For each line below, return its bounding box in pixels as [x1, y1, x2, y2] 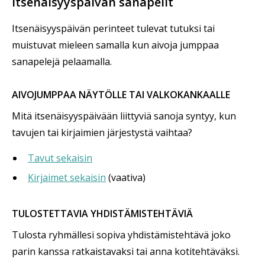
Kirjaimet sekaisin [28, 171, 106, 185]
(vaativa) [106, 171, 146, 185]
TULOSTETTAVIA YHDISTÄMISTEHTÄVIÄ [12, 207, 193, 221]
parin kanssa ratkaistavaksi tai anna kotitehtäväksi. [12, 245, 240, 258]
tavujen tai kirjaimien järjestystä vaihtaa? [12, 126, 192, 140]
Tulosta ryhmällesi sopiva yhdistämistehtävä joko [12, 228, 231, 242]
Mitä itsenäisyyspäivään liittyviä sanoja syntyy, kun [12, 109, 236, 123]
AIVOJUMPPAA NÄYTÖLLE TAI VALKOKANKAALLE [12, 88, 230, 102]
